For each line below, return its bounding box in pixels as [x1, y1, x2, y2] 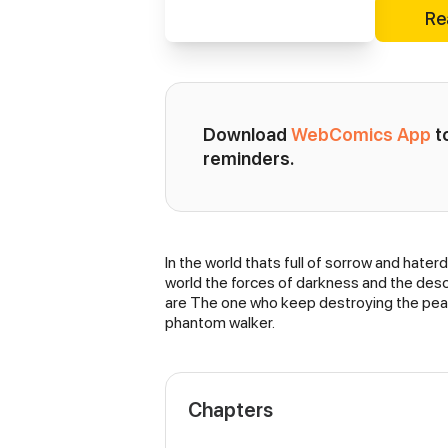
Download [203, 124, 291, 145]
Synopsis [164, 255, 266, 283]
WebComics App [291, 124, 431, 145]
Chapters [188, 398, 273, 421]
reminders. [203, 148, 294, 169]
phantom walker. [165, 313, 275, 331]
